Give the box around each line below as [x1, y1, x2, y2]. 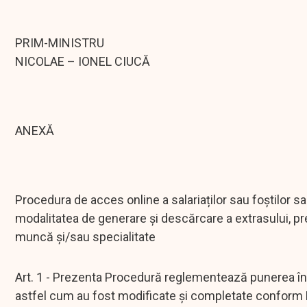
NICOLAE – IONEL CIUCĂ [15, 54, 150, 69]
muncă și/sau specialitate [15, 230, 156, 245]
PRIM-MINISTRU [15, 36, 104, 51]
